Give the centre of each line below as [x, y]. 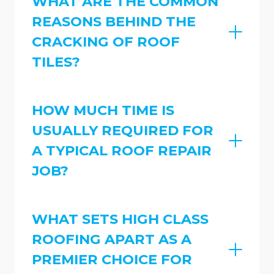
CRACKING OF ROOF [106, 42]
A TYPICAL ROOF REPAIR [122, 151]
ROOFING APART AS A [112, 239]
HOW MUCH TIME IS [103, 110]
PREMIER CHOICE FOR [112, 259]
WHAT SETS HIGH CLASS [120, 219]
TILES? [56, 62]
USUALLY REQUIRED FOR [123, 131]
